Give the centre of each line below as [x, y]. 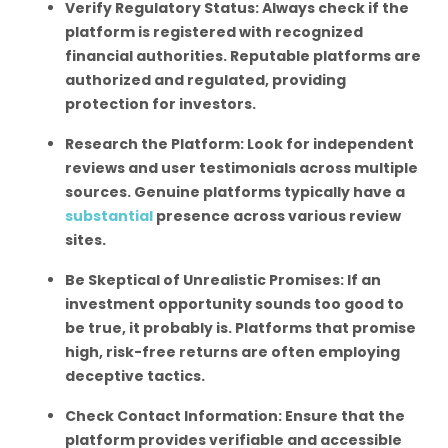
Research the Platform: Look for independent [239, 144]
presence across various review [278, 216]
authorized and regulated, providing [205, 80]
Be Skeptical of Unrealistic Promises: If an [223, 280]
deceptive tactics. [135, 376]
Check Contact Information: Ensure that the [235, 416]
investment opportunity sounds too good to [234, 304]
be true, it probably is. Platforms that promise [240, 328]
